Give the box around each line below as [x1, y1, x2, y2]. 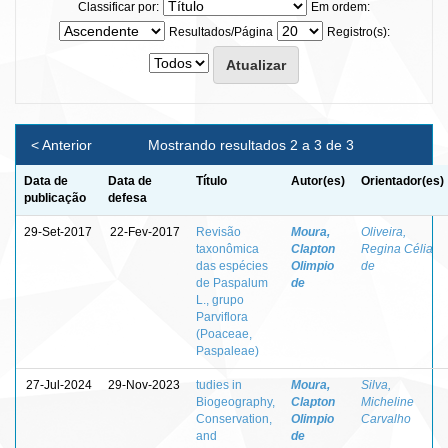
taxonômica [196, 241, 259, 256]
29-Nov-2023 [108, 377, 180, 392]
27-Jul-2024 [26, 377, 92, 392]
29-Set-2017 [24, 224, 92, 239]
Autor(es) [291, 173, 345, 188]
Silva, [361, 377, 391, 392]
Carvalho [361, 411, 411, 426]
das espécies [196, 258, 268, 273]
